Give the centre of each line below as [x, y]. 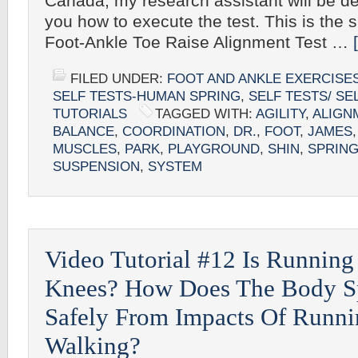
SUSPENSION [96, 167]
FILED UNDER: [119, 79]
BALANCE [84, 131]
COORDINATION [174, 131]
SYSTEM [175, 167]
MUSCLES [85, 149]
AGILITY [280, 114]
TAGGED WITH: [205, 114]
